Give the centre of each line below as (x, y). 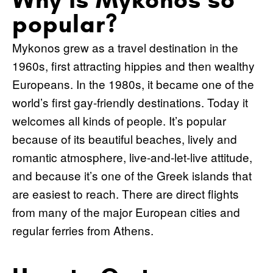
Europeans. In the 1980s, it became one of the (133, 83)
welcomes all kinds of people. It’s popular (119, 120)
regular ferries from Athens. (83, 230)
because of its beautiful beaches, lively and (125, 138)
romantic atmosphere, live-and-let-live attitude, (132, 157)
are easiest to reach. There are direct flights (126, 193)
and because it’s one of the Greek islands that (132, 175)
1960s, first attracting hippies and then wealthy (133, 65)
